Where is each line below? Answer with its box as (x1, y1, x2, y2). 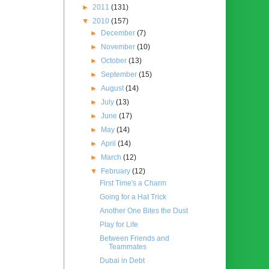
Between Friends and (99, 234, 169, 243)
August (101, 83, 126, 92)
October (101, 56, 129, 65)
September (101, 70, 139, 79)
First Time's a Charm (99, 178, 166, 187)
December (101, 28, 138, 37)
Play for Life (99, 220, 138, 229)
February (101, 166, 133, 175)
